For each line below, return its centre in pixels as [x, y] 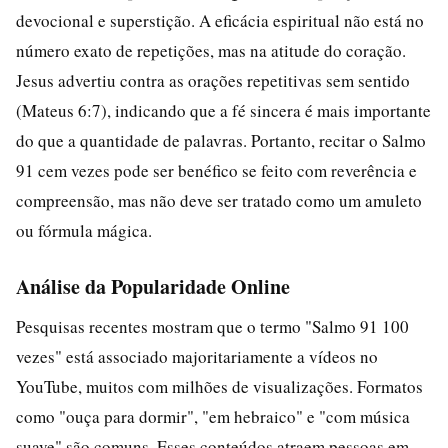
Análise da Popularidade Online [153, 286]
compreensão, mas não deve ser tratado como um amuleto [219, 200]
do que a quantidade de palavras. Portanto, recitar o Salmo [221, 140]
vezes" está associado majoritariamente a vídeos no [197, 356]
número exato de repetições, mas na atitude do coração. [211, 50]
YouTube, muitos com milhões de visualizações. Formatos [219, 386]
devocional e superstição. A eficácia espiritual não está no [220, 20]
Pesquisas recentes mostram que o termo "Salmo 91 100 [212, 326]
